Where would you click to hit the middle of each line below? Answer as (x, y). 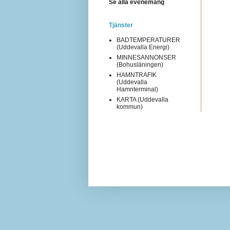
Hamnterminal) (137, 89)
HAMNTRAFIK (137, 75)
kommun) (130, 107)
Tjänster (121, 25)
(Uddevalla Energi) (143, 47)
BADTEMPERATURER (148, 40)
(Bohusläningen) (140, 64)
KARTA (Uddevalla (142, 99)
